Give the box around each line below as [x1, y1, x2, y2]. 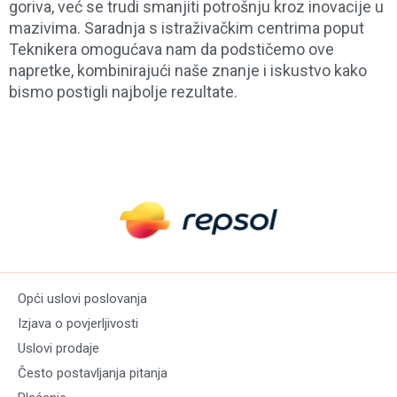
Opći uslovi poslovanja [18, 291, 147, 307]
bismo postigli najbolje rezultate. [9, 82, 237, 101]
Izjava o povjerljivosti [18, 315, 138, 332]
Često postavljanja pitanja [18, 365, 167, 382]
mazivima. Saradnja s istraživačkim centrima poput [9, 18, 364, 37]
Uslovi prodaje [18, 340, 99, 357]
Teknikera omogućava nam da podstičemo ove [9, 39, 334, 58]
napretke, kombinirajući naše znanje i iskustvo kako [9, 60, 367, 80]
